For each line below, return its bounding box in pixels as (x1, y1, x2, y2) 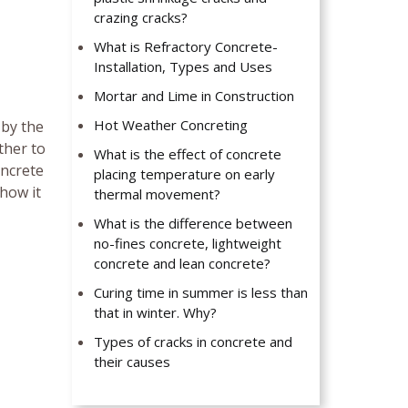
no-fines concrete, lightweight (94, 234, 282, 253)
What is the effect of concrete (94, 145, 282, 164)
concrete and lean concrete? (94, 254, 271, 273)
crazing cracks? (94, 8, 189, 27)
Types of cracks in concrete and (94, 332, 293, 352)
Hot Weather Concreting (94, 116, 249, 135)
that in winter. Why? (94, 303, 218, 322)
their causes (94, 352, 171, 372)
